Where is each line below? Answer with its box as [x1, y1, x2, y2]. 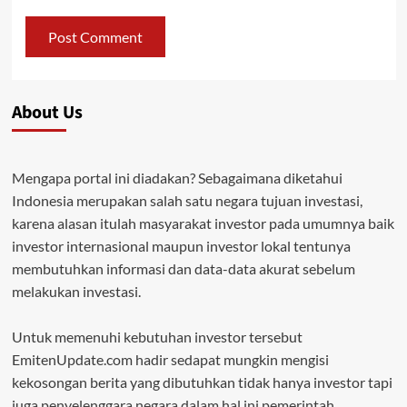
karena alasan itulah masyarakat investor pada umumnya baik [11, 214, 394, 233]
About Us [11, 100, 83, 126]
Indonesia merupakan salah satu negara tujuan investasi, [11, 192, 362, 210]
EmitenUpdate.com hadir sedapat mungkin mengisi [11, 351, 329, 369]
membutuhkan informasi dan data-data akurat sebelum [11, 260, 355, 278]
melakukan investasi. [11, 283, 141, 301]
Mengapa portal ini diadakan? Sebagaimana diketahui [11, 169, 342, 187]
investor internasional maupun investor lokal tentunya [11, 237, 351, 255]
